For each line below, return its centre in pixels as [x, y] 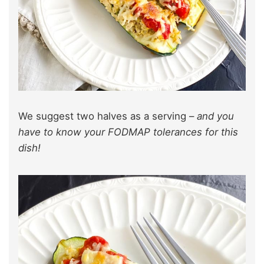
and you [215, 116]
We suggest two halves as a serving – [108, 116]
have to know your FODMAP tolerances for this [128, 132]
